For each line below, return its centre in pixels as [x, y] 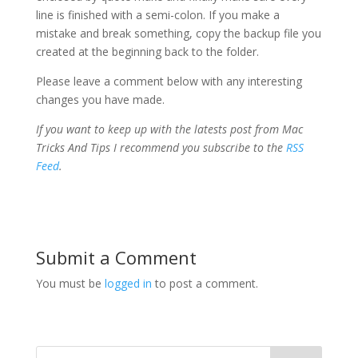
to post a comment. [205, 283]
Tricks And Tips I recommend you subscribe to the [161, 147]
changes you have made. [100, 99]
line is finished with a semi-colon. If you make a [157, 15]
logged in [128, 283]
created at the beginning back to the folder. [147, 52]
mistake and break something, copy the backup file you [178, 33]
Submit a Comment [116, 257]
